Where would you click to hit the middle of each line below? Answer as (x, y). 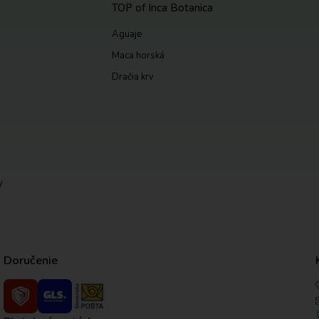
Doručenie (30, 260)
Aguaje (126, 35)
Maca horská (138, 56)
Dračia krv (132, 77)
